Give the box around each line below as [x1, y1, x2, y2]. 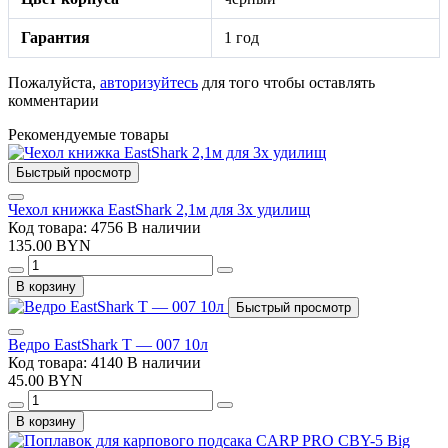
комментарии [8, 91, 99, 109]
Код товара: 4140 [8, 353, 127, 371]
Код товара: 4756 [8, 218, 127, 236]
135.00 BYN [8, 236, 91, 254]
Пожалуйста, [8, 73, 100, 91]
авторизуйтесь [100, 73, 198, 91]
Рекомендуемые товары [8, 125, 169, 143]
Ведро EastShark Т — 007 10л [8, 335, 208, 353]
